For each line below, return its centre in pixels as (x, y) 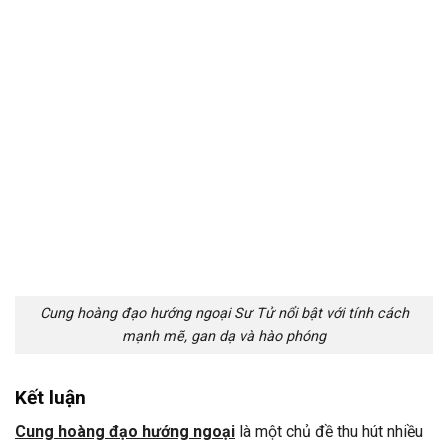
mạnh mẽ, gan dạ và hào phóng (224, 337)
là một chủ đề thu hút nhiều (329, 432)
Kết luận (50, 397)
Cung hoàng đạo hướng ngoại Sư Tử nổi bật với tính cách (224, 314)
